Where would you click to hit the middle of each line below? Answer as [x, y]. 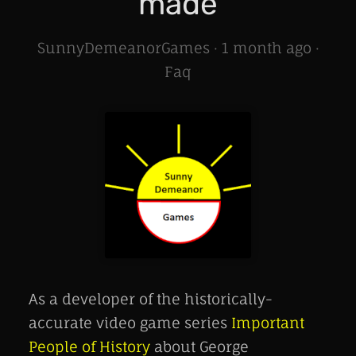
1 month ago [266, 48]
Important [268, 323]
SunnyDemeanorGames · [129, 48]
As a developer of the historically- [151, 299]
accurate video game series [130, 323]
